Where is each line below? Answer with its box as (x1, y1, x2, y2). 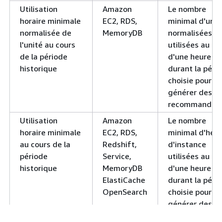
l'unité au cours (20, 39, 75, 50)
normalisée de (20, 27, 71, 38)
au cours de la (20, 139, 70, 149)
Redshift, (103, 139, 137, 149)
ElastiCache (103, 174, 145, 185)
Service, (103, 151, 131, 161)
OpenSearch (103, 186, 147, 197)
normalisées (168, 27, 212, 38)
